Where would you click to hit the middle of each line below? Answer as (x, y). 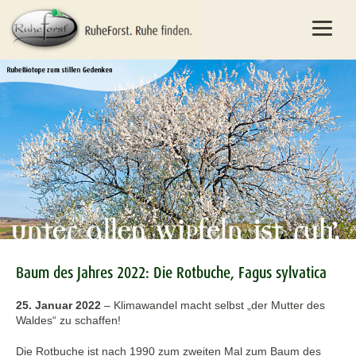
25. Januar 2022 (58, 306)
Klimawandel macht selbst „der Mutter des (219, 306)
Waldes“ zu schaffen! (68, 321)
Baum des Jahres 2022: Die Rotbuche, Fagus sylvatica (171, 273)
